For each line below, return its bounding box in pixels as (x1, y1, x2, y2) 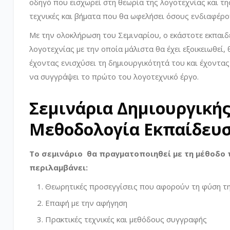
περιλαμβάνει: (29, 162, 88, 172)
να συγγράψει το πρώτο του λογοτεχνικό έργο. (29, 71, 199, 82)
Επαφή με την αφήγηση (45, 197, 127, 208)
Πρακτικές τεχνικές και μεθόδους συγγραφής (45, 214, 207, 224)
